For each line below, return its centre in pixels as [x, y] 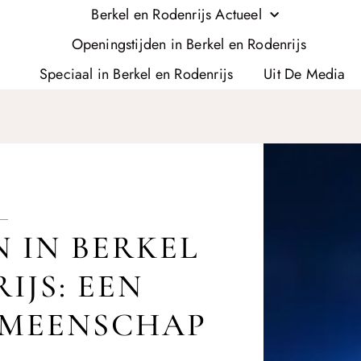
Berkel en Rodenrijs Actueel [176, 15]
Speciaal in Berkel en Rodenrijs [136, 74]
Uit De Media [305, 74]
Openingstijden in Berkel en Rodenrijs [189, 44]
